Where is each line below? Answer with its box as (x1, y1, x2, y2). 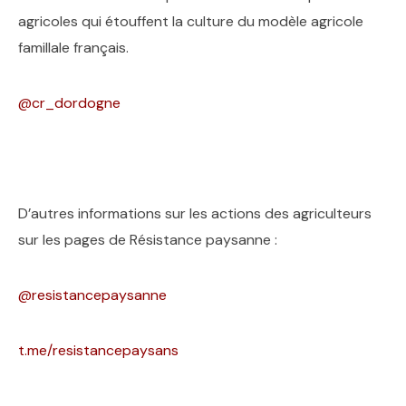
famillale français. (18, 38, 129, 57)
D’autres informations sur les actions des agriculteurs (18, 204, 372, 223)
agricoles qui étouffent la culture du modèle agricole (18, 12, 363, 31)
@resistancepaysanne (18, 285, 167, 304)
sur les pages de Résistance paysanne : (18, 230, 277, 249)
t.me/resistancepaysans (18, 341, 179, 360)
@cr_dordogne (18, 93, 121, 112)
